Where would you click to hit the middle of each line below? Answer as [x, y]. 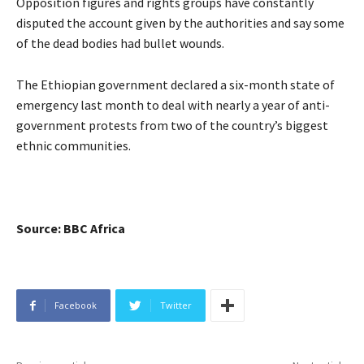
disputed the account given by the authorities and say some [180, 23]
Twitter [176, 305]
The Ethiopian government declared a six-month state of [175, 85]
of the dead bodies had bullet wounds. [120, 43]
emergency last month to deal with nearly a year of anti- [173, 105]
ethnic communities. [74, 146]
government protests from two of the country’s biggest [172, 126]
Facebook [76, 305]
